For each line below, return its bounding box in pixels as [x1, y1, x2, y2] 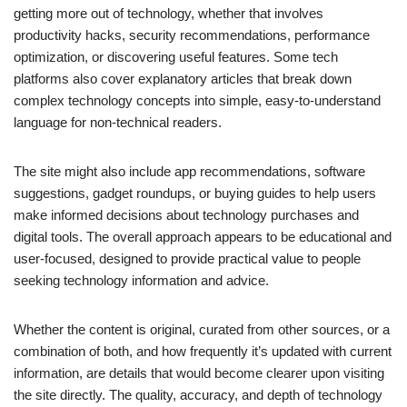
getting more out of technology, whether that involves [14, 5, 323, 22]
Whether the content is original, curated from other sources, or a [14, 322, 390, 338]
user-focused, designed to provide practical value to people [14, 251, 361, 267]
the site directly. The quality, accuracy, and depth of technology [14, 387, 382, 403]
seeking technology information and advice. [14, 273, 269, 289]
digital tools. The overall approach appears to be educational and [14, 229, 392, 245]
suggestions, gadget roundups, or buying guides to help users [14, 185, 376, 202]
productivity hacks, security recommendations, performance [14, 27, 370, 44]
